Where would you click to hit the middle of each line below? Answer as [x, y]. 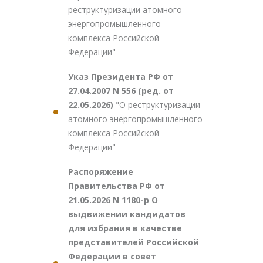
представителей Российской [134, 242]
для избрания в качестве [125, 228]
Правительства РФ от [117, 186]
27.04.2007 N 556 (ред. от [121, 91]
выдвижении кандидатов [127, 214]
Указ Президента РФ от [121, 77]
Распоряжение [101, 172]
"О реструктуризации [158, 105]
